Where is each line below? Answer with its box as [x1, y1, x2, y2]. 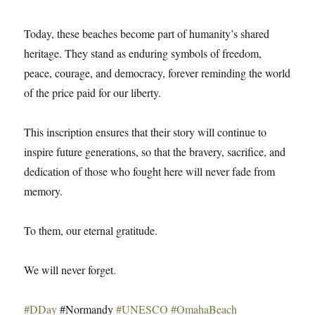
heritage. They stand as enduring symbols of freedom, [24, 46, 262, 60]
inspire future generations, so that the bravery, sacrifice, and [24, 144, 286, 159]
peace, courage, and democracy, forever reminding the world [24, 65, 291, 80]
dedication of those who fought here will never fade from [24, 164, 276, 179]
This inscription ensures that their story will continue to [24, 124, 267, 139]
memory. [24, 184, 63, 198]
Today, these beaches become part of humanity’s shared [24, 26, 270, 41]
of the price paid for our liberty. [24, 85, 162, 100]
